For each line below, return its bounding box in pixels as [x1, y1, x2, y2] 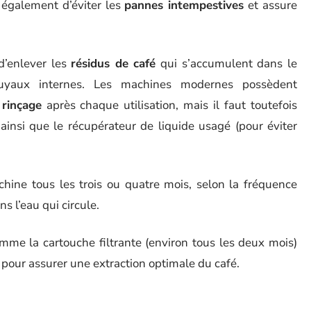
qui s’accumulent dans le [155, 56, 298, 72]
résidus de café [71, 56, 156, 72]
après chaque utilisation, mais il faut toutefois [41, 97, 298, 113]
